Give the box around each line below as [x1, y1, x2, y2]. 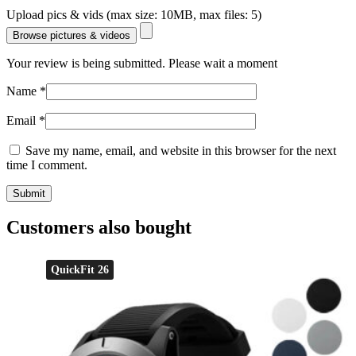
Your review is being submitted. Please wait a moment [6, 56, 277, 70]
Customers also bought [6, 217, 192, 238]
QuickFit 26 [51, 264, 109, 277]
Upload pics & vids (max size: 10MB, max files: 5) [6, 7, 261, 21]
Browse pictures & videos [13, 29, 130, 41]
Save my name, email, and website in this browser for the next [25, 143, 336, 157]
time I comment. [6, 157, 87, 172]
